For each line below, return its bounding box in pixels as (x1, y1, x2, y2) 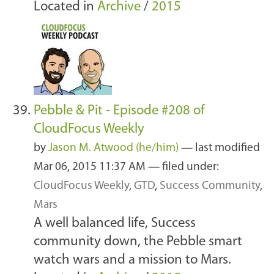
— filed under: (148, 161, 219, 174)
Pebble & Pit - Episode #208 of (34, 104, 205, 119)
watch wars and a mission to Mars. (34, 253, 231, 268)
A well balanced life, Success (34, 217, 196, 231)
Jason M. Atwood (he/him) (48, 143, 179, 155)
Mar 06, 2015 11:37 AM (34, 161, 148, 174)
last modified (195, 143, 260, 155)
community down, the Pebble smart (34, 235, 242, 250)
